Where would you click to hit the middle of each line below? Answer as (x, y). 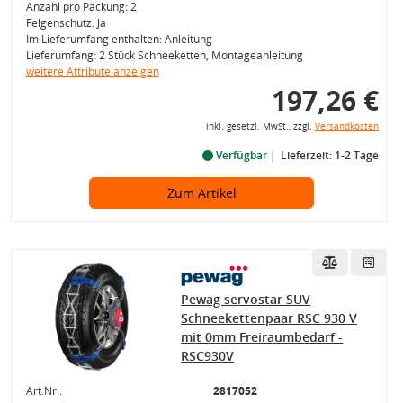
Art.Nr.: (44, 391)
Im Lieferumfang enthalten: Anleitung (119, 39)
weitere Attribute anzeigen (92, 72)
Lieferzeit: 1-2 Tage (329, 155)
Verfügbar (241, 155)
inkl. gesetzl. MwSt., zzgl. (260, 126)
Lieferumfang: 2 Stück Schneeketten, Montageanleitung (164, 55)
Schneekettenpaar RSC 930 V (269, 318)
